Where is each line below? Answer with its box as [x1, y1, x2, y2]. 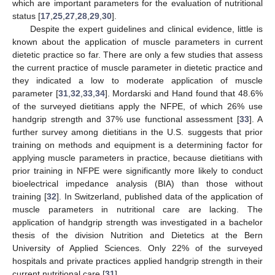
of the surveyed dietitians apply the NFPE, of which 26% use [12, 101, 263, 112]
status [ [12, 11, 41, 21]
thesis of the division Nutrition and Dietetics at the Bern [12, 230, 263, 241]
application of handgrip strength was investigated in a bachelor [12, 217, 263, 228]
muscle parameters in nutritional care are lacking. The [12, 204, 263, 215]
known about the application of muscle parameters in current [12, 37, 263, 47]
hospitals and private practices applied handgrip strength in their [12, 256, 263, 266]
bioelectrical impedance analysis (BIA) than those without [12, 179, 263, 189]
